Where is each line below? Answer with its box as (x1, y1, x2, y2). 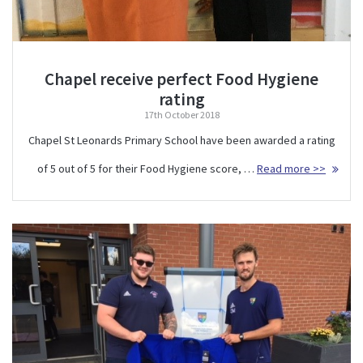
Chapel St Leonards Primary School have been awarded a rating (28, 132, 335, 147)
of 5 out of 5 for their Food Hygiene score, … (37, 160, 257, 176)
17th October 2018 (143, 108, 220, 121)
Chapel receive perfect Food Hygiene (45, 67, 318, 90)
